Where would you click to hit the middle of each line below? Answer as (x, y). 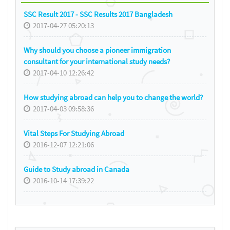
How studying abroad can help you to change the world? (113, 97)
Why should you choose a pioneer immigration (97, 50)
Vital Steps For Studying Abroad (74, 133)
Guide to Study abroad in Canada (76, 169)
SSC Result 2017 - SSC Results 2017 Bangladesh (98, 14)
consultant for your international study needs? (97, 61)
